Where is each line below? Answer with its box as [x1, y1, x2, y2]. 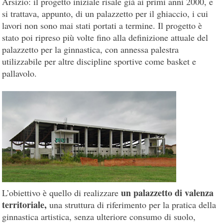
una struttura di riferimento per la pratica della [47, 198, 217, 211]
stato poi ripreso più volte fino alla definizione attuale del [2, 31, 209, 43]
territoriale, [2, 198, 47, 211]
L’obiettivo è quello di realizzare [2, 186, 121, 199]
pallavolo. [2, 67, 37, 79]
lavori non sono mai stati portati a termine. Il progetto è [2, 19, 203, 31]
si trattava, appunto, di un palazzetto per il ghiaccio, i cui [2, 7, 209, 19]
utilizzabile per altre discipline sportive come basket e [2, 55, 197, 67]
